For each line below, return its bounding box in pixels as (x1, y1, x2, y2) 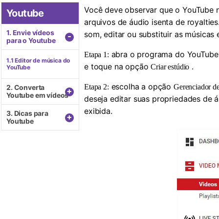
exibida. (84, 106, 112, 116)
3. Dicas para (6, 109, 48, 117)
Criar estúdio (151, 63, 190, 71)
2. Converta (6, 83, 45, 91)
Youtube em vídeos (6, 91, 69, 99)
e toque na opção (84, 62, 151, 71)
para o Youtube (6, 36, 56, 44)
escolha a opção (109, 82, 174, 91)
